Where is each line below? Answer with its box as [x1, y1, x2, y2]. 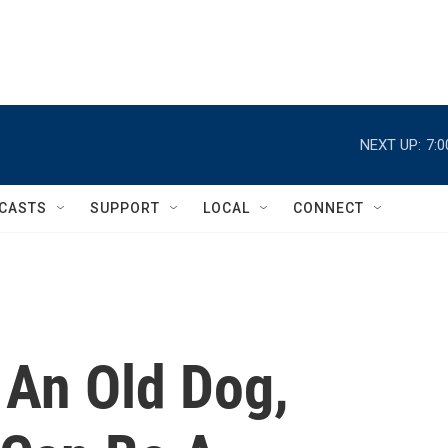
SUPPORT [90, 200, 160, 216]
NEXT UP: [360, 135, 421, 154]
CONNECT [293, 200, 364, 216]
